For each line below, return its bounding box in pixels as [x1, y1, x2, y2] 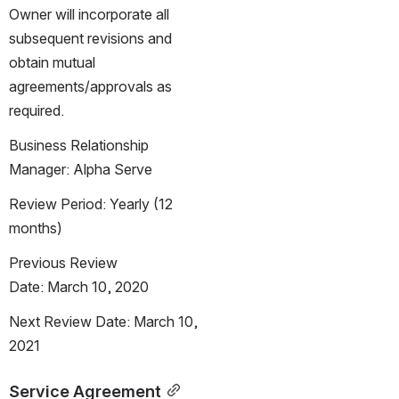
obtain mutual [9, 53, 95, 71]
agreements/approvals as [9, 77, 172, 95]
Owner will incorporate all [9, 4, 169, 23]
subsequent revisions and [9, 28, 172, 47]
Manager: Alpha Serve [9, 159, 152, 178]
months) [9, 218, 62, 237]
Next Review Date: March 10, [9, 312, 198, 330]
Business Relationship [9, 135, 149, 154]
